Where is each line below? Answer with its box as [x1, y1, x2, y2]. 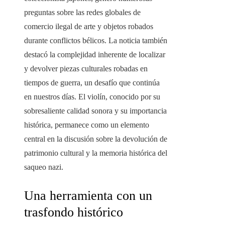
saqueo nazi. [24, 163, 63, 172]
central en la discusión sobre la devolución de [24, 135, 167, 144]
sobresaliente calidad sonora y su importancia [24, 106, 167, 116]
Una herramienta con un [24, 188, 152, 203]
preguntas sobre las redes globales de [24, 8, 141, 17]
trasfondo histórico [24, 205, 123, 220]
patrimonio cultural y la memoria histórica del [24, 149, 167, 158]
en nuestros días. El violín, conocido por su [24, 92, 160, 101]
